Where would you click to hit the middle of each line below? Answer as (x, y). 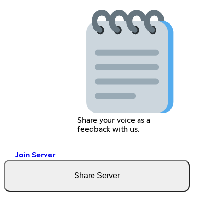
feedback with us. (108, 130)
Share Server (97, 176)
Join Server (35, 155)
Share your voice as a (114, 120)
